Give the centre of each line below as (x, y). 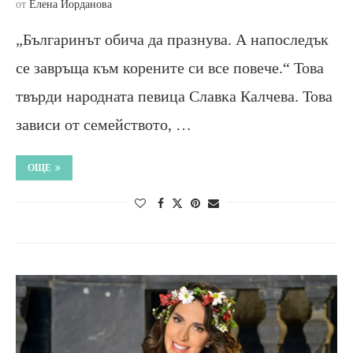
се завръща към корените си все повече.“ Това (170, 67)
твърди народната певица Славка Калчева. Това (174, 96)
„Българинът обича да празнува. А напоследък (172, 39)
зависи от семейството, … (104, 124)
